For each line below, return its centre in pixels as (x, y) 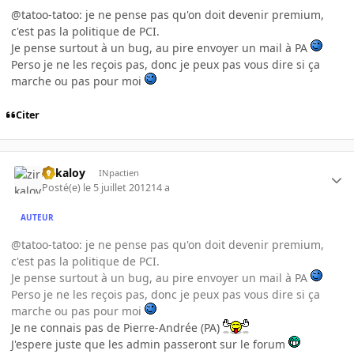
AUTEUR (38, 218)
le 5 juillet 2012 (117, 187)
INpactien (119, 173)
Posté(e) (63, 187)
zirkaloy (64, 173)
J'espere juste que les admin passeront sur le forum (150, 344)
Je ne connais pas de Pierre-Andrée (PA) (117, 327)
